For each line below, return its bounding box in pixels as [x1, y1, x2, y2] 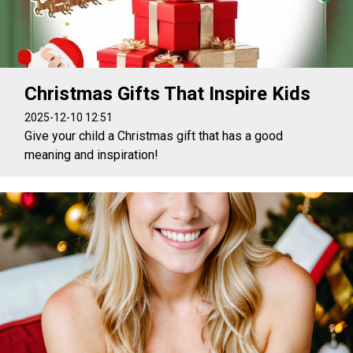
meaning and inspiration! [24, 147, 159, 162]
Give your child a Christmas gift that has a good [24, 128, 284, 143]
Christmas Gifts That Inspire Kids [24, 82, 311, 105]
